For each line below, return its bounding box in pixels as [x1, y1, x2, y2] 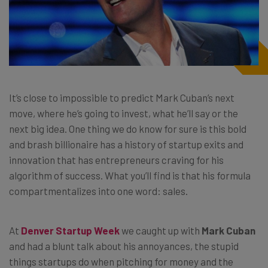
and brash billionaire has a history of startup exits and [9, 138, 243, 151]
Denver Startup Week [21, 224, 120, 237]
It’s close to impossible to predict [9, 92, 156, 104]
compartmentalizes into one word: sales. [9, 185, 188, 197]
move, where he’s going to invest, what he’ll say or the [9, 107, 238, 120]
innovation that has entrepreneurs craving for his [9, 154, 224, 166]
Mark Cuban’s [156, 92, 213, 104]
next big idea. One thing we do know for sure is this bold [9, 123, 246, 135]
